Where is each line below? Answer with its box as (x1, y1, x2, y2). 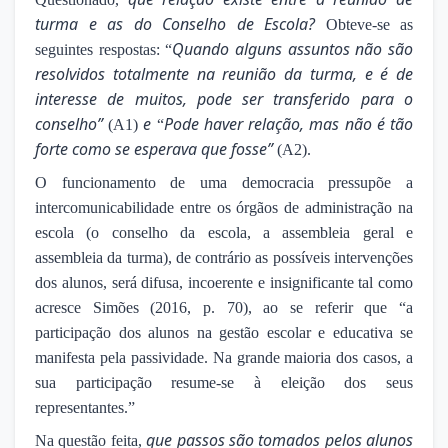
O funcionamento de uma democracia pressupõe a (35, 174, 413, 192)
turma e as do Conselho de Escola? (35, 13, 326, 36)
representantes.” (35, 399, 135, 417)
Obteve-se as (325, 16, 413, 34)
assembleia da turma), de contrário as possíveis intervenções (35, 249, 413, 267)
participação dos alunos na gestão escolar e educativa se (35, 324, 413, 342)
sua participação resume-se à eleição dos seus (35, 374, 413, 392)
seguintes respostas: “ (35, 41, 173, 59)
